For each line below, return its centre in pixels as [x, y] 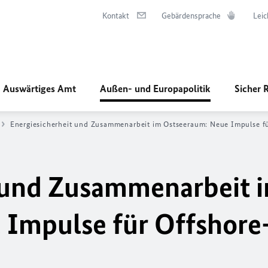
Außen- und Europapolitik [155, 89]
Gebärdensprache [191, 16]
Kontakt [116, 16]
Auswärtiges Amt [39, 89]
